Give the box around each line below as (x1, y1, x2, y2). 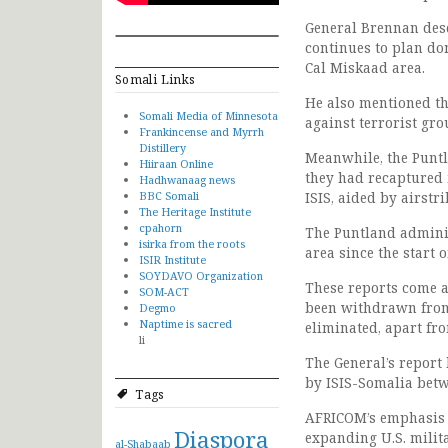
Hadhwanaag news (139, 171, 235, 187)
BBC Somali (139, 187, 199, 203)
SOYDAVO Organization (139, 267, 263, 283)
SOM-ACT (139, 283, 189, 299)
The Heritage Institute (139, 203, 251, 219)
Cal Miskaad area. (305, 58, 425, 77)
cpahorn (139, 219, 182, 235)
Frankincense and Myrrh (139, 123, 264, 139)
